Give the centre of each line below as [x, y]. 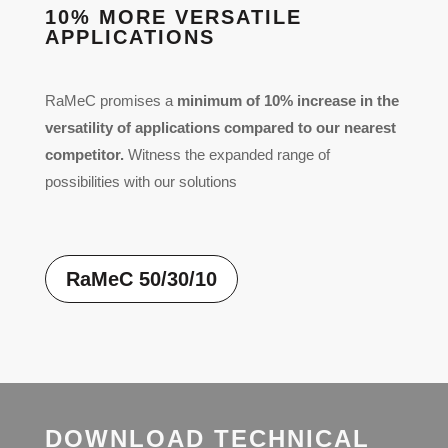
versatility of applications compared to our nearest [220, 127]
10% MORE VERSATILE [173, 16]
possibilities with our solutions [140, 181]
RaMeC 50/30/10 [141, 278]
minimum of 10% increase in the [287, 100]
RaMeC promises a [110, 100]
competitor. [84, 154]
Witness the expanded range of [226, 154]
